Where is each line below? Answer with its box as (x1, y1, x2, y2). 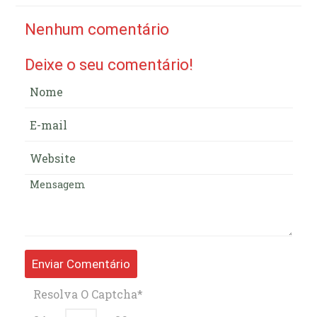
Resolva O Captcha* (33, 287, 143, 302)
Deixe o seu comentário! (24, 55, 193, 74)
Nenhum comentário (24, 20, 169, 38)
